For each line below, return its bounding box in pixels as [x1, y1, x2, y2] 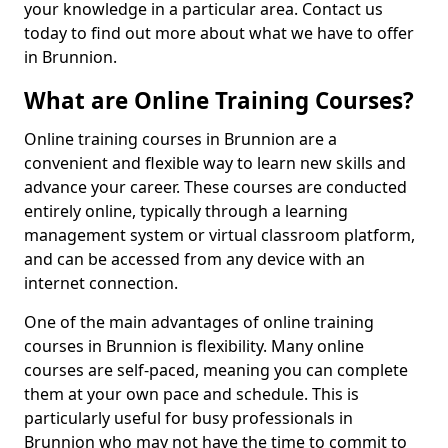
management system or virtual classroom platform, [24, 224, 415, 246]
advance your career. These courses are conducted [24, 176, 407, 198]
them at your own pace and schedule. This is [24, 383, 359, 405]
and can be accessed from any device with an [24, 248, 365, 270]
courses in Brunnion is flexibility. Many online [24, 335, 364, 357]
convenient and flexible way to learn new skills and [24, 152, 406, 174]
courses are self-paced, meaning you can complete [24, 359, 408, 381]
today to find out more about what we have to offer [24, 22, 414, 44]
